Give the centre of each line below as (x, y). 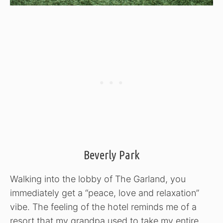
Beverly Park (111, 155)
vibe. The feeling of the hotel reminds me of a (103, 207)
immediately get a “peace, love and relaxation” (105, 193)
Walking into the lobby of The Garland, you (98, 179)
